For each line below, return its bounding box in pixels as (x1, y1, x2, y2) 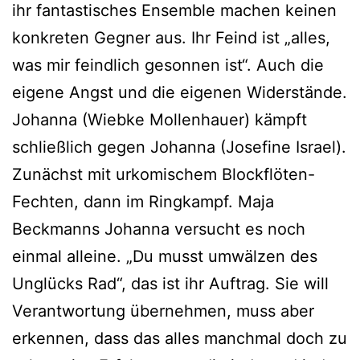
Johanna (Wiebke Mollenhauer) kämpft (12, 109, 307, 129)
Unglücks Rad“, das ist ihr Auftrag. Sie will (12, 273, 329, 293)
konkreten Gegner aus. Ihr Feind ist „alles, (12, 27, 330, 47)
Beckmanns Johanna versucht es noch (12, 219, 305, 239)
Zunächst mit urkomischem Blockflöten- (12, 164, 315, 184)
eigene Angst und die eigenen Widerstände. (12, 82, 347, 102)
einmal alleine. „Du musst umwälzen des (12, 246, 317, 266)
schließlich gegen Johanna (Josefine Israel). (12, 137, 346, 157)
